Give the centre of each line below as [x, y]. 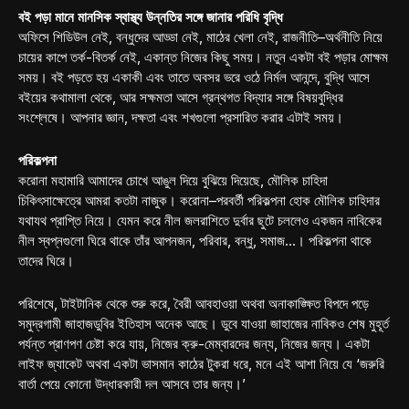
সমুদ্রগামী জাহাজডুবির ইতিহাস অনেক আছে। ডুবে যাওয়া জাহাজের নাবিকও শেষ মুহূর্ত [204, 324]
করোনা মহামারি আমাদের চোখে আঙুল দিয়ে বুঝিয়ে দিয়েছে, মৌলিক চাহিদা [173, 181]
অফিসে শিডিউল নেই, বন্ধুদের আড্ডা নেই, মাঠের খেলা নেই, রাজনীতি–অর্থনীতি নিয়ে [200, 37]
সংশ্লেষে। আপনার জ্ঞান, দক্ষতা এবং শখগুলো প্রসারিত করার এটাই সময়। [181, 118]
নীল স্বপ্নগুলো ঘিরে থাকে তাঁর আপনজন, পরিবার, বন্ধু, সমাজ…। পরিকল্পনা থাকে [195, 241]
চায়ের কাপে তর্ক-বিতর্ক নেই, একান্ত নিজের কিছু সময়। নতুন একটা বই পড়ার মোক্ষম [203, 58]
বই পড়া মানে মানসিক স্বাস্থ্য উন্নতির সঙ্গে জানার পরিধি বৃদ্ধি [151, 17]
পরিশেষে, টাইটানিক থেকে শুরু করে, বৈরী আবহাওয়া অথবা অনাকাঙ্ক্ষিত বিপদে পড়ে [194, 304]
